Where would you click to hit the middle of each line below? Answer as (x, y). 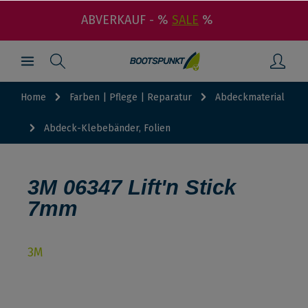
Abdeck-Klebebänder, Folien (107, 128)
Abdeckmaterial (250, 97)
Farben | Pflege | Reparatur (131, 97)
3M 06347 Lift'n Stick (132, 187)
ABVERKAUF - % (126, 20)
